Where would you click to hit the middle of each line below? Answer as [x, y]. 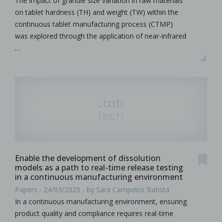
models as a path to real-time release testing [99, 168]
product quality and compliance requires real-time [94, 213]
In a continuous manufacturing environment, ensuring [101, 201]
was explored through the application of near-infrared [101, 36]
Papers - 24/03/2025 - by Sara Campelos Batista [92, 189]
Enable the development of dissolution [88, 158]
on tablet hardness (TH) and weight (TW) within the [97, 12]
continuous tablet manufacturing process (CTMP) [94, 24]
